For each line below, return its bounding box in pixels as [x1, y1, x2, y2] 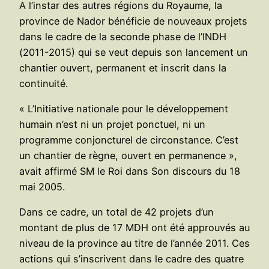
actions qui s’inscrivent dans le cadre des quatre [19, 253, 244, 265]
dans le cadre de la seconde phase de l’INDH [19, 30, 226, 43]
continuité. [19, 77, 68, 89]
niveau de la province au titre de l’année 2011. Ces [19, 237, 250, 250]
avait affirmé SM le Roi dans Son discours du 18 [19, 165, 240, 177]
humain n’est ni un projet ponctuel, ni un [19, 118, 205, 130]
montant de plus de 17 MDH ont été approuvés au [19, 222, 250, 234]
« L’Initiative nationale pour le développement [19, 102, 228, 115]
